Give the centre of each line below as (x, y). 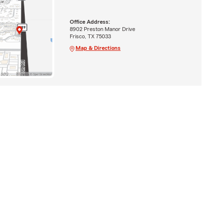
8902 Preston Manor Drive (102, 29)
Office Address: (90, 22)
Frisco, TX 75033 (90, 36)
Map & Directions (98, 48)
